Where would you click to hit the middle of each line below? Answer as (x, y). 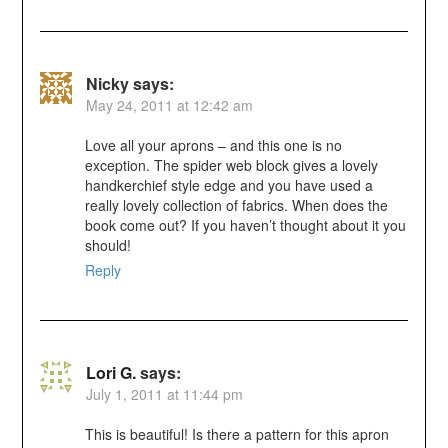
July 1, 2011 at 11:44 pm (164, 394)
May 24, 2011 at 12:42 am (169, 105)
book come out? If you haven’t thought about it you (245, 225)
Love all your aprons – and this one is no (213, 145)
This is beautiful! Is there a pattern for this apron (236, 434)
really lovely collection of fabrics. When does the (236, 205)
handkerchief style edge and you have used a (228, 185)
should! (107, 245)
